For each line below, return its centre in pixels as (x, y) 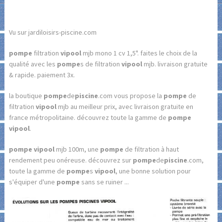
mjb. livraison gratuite (175, 64)
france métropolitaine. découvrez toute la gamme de (88, 118)
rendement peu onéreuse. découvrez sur (71, 160)
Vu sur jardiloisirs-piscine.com (53, 32)
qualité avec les (33, 64)
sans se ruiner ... (104, 182)
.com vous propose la (131, 96)
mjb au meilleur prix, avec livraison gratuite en (125, 107)
